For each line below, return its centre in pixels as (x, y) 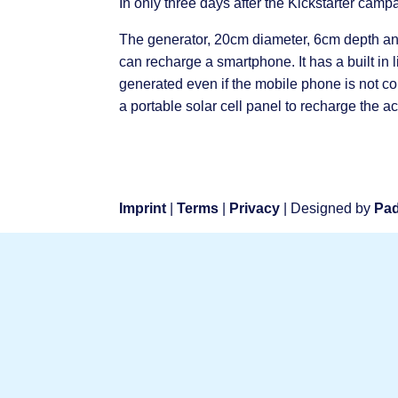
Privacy (255, 208)
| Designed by (327, 208)
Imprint (143, 208)
